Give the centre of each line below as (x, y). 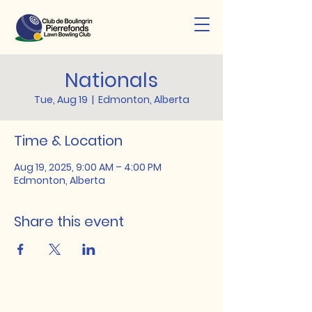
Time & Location (68, 141)
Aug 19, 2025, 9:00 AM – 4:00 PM (88, 167)
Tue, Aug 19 (61, 100)
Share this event (69, 221)
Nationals (111, 80)
